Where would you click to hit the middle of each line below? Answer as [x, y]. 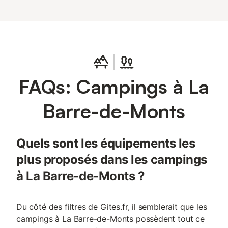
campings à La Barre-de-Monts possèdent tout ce [110, 219]
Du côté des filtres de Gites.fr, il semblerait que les [112, 207]
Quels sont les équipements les [106, 143]
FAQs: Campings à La [114, 86]
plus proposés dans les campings [112, 160]
